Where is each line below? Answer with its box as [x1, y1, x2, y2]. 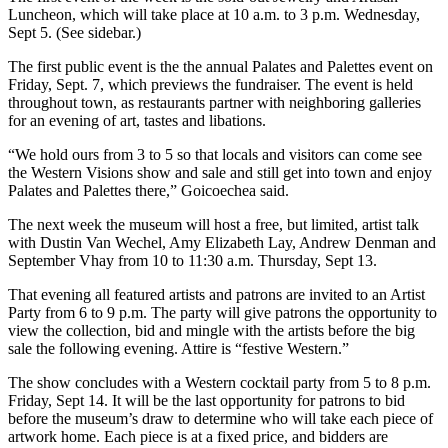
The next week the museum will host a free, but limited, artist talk [8, 216, 419, 233]
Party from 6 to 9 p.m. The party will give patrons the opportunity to [8, 304, 437, 321]
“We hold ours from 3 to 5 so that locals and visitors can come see [8, 146, 422, 163]
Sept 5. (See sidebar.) [8, 24, 141, 41]
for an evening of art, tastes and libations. [8, 112, 266, 129]
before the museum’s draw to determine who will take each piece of [8, 410, 433, 427]
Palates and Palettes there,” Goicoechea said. [8, 182, 289, 199]
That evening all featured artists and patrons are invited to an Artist [8, 286, 425, 303]
